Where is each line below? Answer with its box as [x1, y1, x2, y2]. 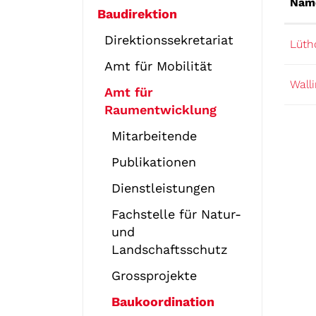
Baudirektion [97, 6, 177, 21]
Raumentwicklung [104, 102, 217, 117]
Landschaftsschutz [111, 242, 228, 257]
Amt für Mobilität [104, 59, 212, 73]
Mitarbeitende [111, 128, 197, 143]
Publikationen [111, 154, 196, 169]
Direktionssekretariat [104, 32, 233, 47]
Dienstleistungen [111, 181, 215, 195]
